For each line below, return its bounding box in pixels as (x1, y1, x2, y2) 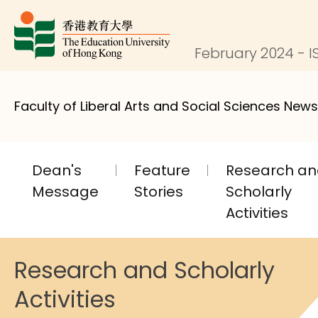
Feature (134, 160, 190, 180)
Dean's (32, 160, 82, 180)
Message (32, 182, 99, 202)
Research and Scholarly (14, 254, 275, 286)
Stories (134, 182, 183, 202)
